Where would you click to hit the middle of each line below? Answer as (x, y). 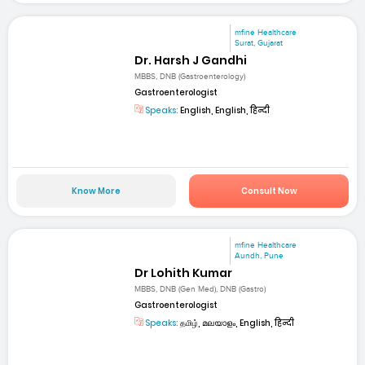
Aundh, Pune (259, 255)
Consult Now (269, 191)
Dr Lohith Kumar (184, 273)
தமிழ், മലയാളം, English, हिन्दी (237, 323)
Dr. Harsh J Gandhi (191, 60)
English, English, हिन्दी (224, 111)
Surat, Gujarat (259, 43)
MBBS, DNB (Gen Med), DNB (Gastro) (200, 289)
